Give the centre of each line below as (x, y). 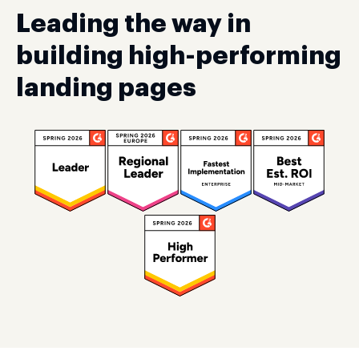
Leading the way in (133, 24)
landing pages (106, 88)
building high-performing (179, 56)
